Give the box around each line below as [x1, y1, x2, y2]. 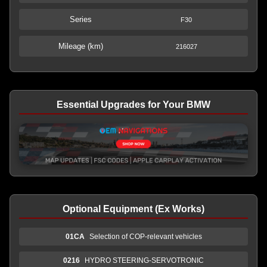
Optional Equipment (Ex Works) [63, 203, 204, 214]
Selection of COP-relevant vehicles [89, 232, 202, 241]
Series [70, 15, 92, 24]
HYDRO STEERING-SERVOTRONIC [85, 256, 204, 265]
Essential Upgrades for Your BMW [57, 100, 210, 110]
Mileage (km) [58, 42, 103, 51]
